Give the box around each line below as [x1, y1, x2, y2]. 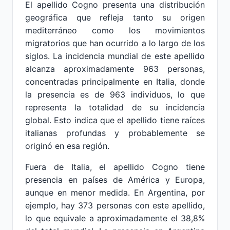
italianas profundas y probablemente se [25, 128, 205, 138]
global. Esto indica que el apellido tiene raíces [25, 115, 205, 125]
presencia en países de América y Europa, [25, 175, 205, 185]
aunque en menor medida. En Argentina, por [25, 187, 205, 198]
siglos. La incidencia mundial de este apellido [25, 51, 205, 61]
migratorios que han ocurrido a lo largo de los [25, 38, 205, 48]
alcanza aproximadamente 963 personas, [25, 64, 205, 74]
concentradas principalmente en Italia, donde [25, 76, 205, 87]
